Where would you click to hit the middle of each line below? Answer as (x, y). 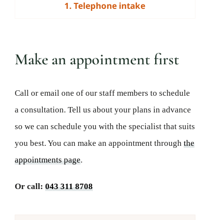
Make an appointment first (97, 59)
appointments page (47, 160)
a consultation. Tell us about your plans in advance (103, 110)
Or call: (30, 187)
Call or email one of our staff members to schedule (102, 93)
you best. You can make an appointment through (99, 143)
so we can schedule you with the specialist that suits (105, 127)
